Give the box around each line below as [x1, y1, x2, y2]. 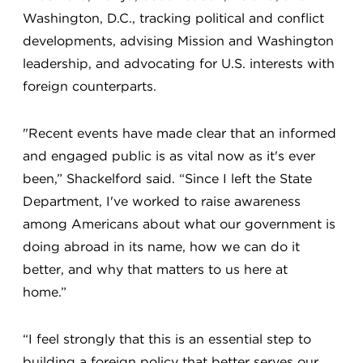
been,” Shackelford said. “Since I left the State [23, 171, 313, 186]
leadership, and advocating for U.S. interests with [23, 56, 335, 71]
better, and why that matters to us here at [23, 262, 288, 277]
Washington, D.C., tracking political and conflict [23, 11, 325, 26]
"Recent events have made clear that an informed [23, 126, 337, 141]
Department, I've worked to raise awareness [23, 194, 301, 209]
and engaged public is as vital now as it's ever [23, 148, 316, 164]
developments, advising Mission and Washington [23, 33, 335, 49]
